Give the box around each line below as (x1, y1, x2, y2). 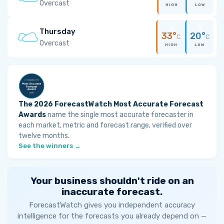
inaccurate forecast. (61, 186, 162, 197)
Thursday (39, 26, 75, 36)
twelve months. (18, 131, 69, 140)
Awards (18, 110, 46, 119)
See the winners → (18, 142, 81, 149)
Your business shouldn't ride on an (30, 175, 194, 186)
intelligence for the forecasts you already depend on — (17, 211, 206, 220)
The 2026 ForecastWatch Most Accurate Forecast (18, 100, 203, 108)
